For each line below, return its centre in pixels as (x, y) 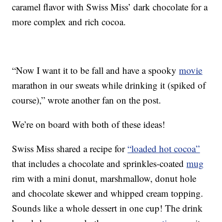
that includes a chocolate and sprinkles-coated (99, 164)
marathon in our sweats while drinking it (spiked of (109, 85)
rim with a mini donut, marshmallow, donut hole (104, 178)
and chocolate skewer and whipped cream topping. (108, 193)
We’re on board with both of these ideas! (89, 124)
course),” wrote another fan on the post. (87, 100)
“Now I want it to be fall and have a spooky (96, 70)
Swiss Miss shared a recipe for (70, 149)
